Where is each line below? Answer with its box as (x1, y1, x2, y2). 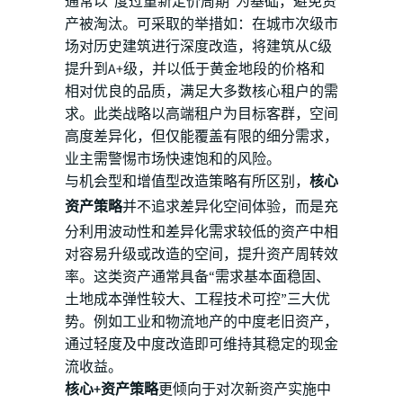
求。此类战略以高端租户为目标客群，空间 (65, 104, 338, 124)
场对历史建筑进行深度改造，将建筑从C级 (65, 37, 332, 57)
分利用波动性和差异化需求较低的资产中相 (65, 222, 338, 242)
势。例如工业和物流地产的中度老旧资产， (65, 312, 338, 332)
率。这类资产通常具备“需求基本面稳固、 (65, 267, 330, 287)
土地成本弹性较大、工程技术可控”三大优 (65, 290, 330, 309)
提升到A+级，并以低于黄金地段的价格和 (65, 59, 325, 79)
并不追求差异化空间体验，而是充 (122, 197, 338, 217)
